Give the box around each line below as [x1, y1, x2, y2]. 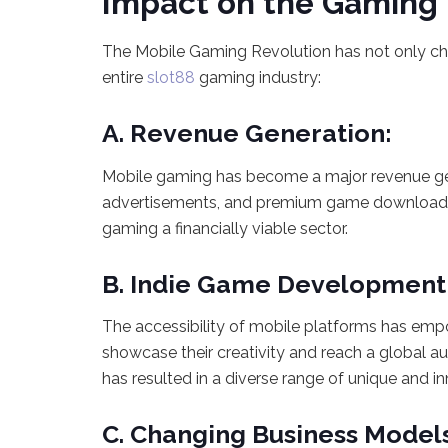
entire [102, 68, 147, 88]
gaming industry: [195, 68, 321, 88]
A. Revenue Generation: [102, 118, 392, 149]
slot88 [147, 68, 195, 88]
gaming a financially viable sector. [102, 218, 348, 238]
